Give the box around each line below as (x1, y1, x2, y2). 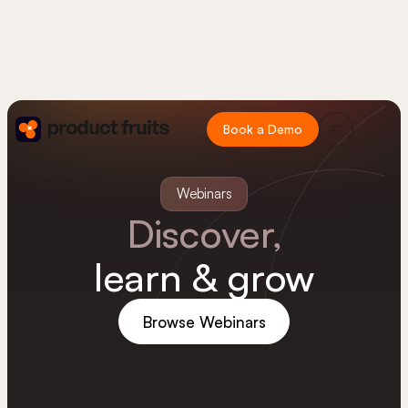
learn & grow (94, 251, 314, 301)
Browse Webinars (142, 311, 266, 331)
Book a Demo (223, 120, 303, 137)
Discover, (126, 208, 282, 257)
